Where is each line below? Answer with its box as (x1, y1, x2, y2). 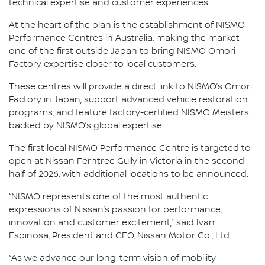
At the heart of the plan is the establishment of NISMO (9, 20, 245, 31)
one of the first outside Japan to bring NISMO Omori (9, 46, 235, 57)
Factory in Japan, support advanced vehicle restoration (9, 94, 248, 105)
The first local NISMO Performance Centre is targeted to (9, 143, 251, 154)
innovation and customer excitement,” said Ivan (9, 217, 215, 228)
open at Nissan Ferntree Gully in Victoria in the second (9, 156, 244, 167)
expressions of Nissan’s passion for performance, (9, 204, 222, 215)
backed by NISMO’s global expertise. (9, 120, 164, 131)
